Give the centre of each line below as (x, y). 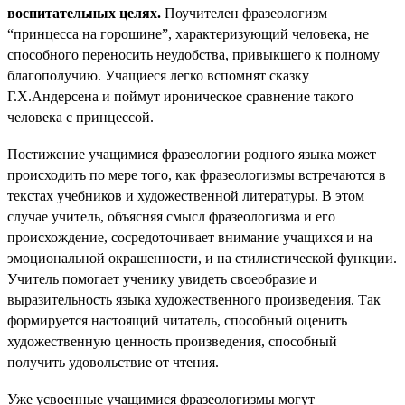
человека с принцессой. (80, 117)
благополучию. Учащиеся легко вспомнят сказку (158, 75)
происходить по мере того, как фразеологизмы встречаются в (197, 175)
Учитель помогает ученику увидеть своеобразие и (162, 279)
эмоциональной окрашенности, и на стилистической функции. (202, 259)
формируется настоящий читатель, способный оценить (177, 321)
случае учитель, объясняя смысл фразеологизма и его (171, 217)
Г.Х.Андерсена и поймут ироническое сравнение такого (180, 96)
